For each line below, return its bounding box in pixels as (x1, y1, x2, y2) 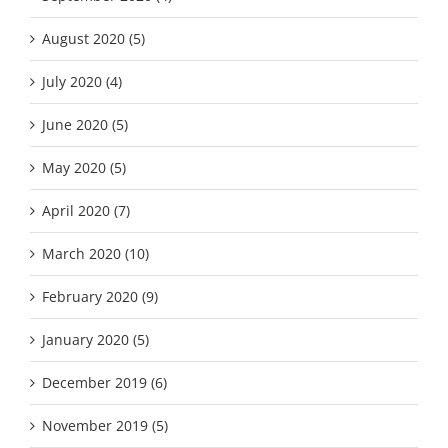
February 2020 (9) (42, 287, 158, 307)
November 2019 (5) (42, 416, 168, 436)
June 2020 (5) (42, 115, 128, 135)
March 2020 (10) (42, 244, 149, 264)
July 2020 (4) (42, 72, 122, 92)
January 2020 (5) (42, 330, 149, 350)
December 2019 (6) (42, 373, 167, 393)
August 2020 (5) (42, 29, 145, 49)
